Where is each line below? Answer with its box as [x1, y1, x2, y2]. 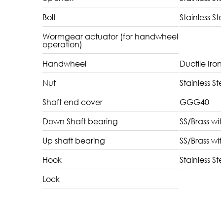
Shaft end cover [42, 96, 103, 107]
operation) [42, 38, 83, 49]
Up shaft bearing [42, 135, 106, 146]
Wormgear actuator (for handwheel [42, 31, 179, 41]
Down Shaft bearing [42, 115, 118, 126]
